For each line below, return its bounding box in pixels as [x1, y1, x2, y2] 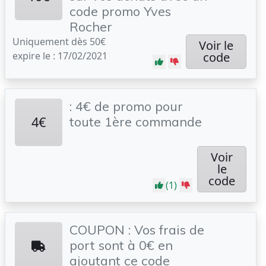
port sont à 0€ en [69, 237, 173, 253]
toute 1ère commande [69, 113, 202, 129]
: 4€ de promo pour [69, 98, 183, 114]
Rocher [69, 18, 112, 34]
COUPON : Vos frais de [69, 221, 204, 237]
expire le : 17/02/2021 [12, 49, 107, 62]
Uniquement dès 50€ [12, 35, 106, 48]
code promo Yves [69, 3, 171, 19]
